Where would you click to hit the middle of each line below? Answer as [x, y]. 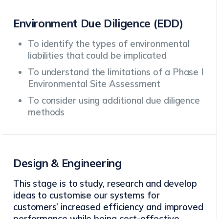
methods [46, 112]
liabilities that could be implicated [97, 55]
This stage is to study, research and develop [105, 183]
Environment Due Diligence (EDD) [98, 23]
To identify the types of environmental [109, 44]
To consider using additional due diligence [114, 100]
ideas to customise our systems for [86, 195]
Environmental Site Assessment [94, 84]
